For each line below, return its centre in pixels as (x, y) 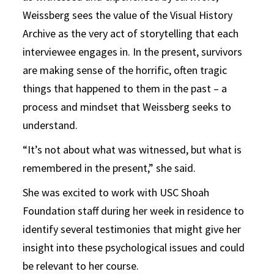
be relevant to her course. (81, 265)
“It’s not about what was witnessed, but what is (132, 149)
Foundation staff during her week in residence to (134, 210)
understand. (50, 125)
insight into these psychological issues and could (134, 247)
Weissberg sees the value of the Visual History (128, 15)
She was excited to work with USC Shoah (116, 192)
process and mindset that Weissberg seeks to (127, 106)
